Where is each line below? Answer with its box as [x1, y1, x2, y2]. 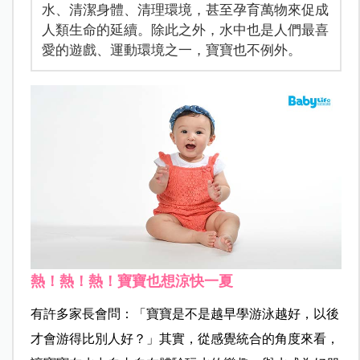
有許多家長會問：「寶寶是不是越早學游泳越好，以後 [30, 307, 339, 321]
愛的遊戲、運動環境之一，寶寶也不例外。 [41, 41, 301, 58]
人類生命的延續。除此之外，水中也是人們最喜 [41, 21, 329, 38]
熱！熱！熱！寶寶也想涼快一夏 [30, 273, 233, 290]
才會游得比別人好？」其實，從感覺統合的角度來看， [30, 332, 339, 346]
